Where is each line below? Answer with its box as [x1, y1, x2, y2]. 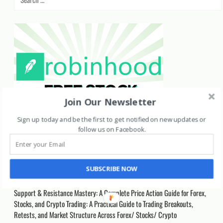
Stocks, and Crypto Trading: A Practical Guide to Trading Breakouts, [14, 198, 194, 209]
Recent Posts [14, 161, 80, 179]
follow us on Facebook [78, 124, 145, 134]
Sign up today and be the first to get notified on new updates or [17, 115, 207, 124]
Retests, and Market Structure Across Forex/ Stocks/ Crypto [14, 209, 177, 220]
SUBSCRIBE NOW [86, 164, 137, 174]
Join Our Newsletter [64, 95, 157, 109]
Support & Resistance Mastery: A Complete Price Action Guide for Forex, [14, 187, 207, 198]
